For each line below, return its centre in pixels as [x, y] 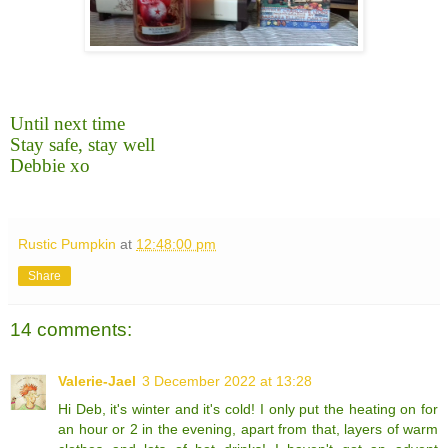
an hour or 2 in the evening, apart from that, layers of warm [248, 429]
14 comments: [71, 329]
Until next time [67, 123]
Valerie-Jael [97, 381]
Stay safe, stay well [82, 144]
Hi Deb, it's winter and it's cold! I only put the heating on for [248, 409]
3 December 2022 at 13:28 [227, 381]
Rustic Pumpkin [67, 243]
